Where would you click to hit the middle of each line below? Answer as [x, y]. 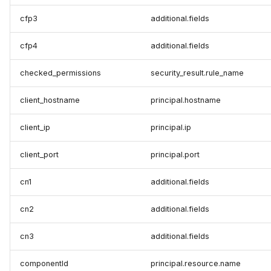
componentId [44, 264]
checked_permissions [60, 73]
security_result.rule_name [197, 73]
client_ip [35, 128]
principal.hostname [186, 100]
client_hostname [50, 100]
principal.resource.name [196, 264]
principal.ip [171, 128]
